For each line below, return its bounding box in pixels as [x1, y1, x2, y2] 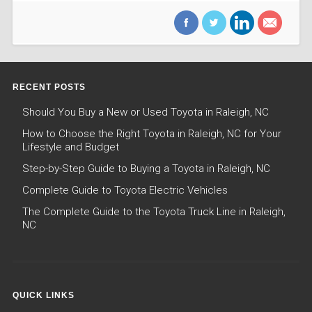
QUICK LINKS [12, 290, 75, 301]
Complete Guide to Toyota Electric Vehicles [22, 184, 228, 197]
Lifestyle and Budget [22, 141, 119, 154]
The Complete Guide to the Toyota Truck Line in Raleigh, [22, 205, 286, 219]
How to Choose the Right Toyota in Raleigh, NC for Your [22, 127, 281, 141]
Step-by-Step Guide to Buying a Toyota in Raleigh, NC [22, 162, 270, 175]
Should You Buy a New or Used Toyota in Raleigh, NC [22, 106, 269, 119]
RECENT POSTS [12, 82, 86, 93]
